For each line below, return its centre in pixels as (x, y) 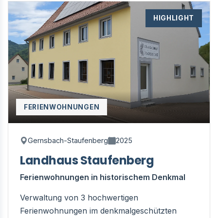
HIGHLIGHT (173, 18)
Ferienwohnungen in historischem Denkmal (103, 177)
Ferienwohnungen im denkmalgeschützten (98, 211)
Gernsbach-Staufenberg (68, 140)
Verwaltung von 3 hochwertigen (79, 198)
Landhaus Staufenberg (87, 160)
